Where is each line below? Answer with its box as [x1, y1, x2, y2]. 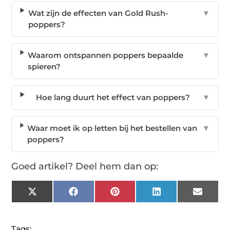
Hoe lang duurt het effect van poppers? [36, 92, 190, 103]
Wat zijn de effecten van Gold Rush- [28, 8, 168, 18]
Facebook [77, 190, 115, 200]
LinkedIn [160, 190, 195, 200]
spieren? [28, 62, 61, 72]
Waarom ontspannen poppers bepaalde [28, 50, 184, 61]
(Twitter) [36, 198, 68, 208]
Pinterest [119, 190, 154, 200]
